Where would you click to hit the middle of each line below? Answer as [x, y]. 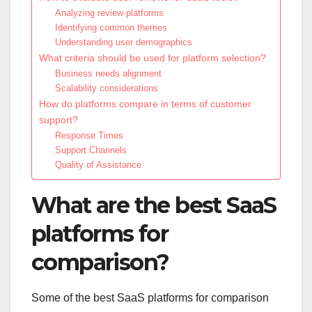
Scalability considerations [106, 88]
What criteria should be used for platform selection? [153, 57]
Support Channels [91, 150]
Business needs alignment [108, 73]
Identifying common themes [111, 27]
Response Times [89, 135]
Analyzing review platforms [109, 13]
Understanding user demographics [123, 42]
